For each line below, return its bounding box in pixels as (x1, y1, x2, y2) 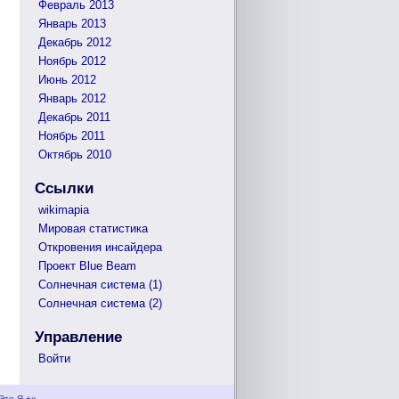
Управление (35, 328, 122, 346)
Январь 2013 (38, 17, 106, 30)
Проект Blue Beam (38, 259, 136, 273)
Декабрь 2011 (38, 110, 110, 124)
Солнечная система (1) (38, 278, 162, 291)
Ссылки (35, 179, 94, 197)
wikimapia (38, 203, 89, 216)
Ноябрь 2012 (38, 54, 106, 68)
